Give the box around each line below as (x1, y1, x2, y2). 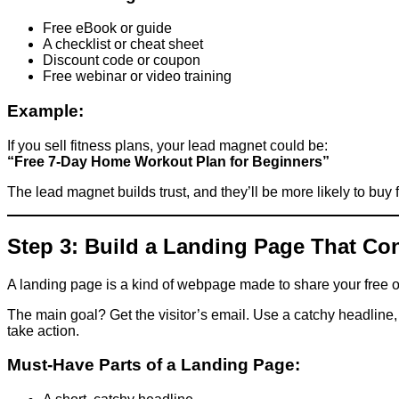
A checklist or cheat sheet (43, 37, 203, 53)
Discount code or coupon (43, 53, 200, 69)
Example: (7, 101, 84, 120)
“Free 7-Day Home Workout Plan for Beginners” (7, 153, 330, 169)
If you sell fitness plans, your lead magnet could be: (7, 137, 328, 153)
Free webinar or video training (43, 69, 232, 85)
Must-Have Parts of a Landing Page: (7, 355, 300, 375)
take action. (7, 322, 79, 338)
